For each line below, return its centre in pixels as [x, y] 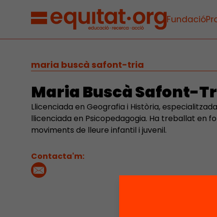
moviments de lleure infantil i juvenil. [99, 130]
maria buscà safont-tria [87, 65]
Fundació [186, 19]
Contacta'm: [58, 156]
